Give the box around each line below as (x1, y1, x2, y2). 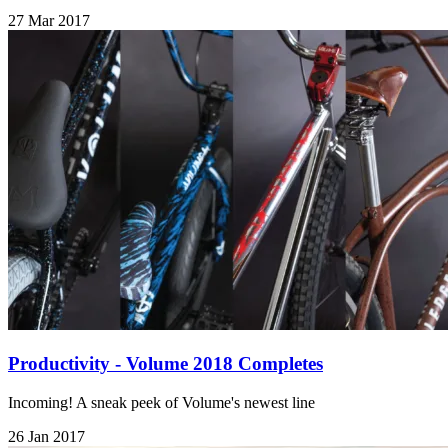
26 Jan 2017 (8, 427, 85, 445)
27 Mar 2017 (8, 12, 90, 30)
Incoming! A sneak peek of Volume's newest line (8, 393, 315, 411)
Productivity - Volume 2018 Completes (8, 353, 323, 375)
